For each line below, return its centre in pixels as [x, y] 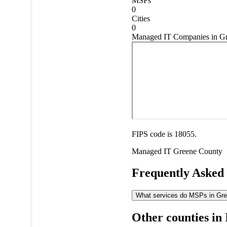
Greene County [198, 151]
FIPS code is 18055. [164, 134]
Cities [141, 18]
